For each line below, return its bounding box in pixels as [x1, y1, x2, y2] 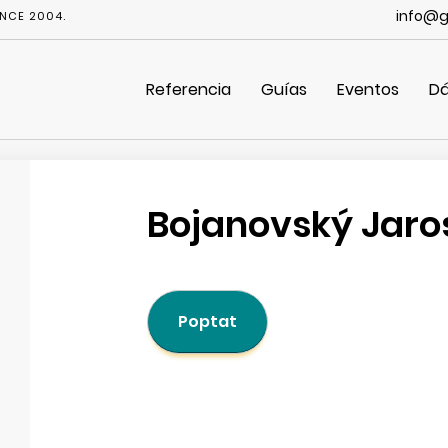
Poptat [177, 310, 237, 333]
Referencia [146, 78, 231, 101]
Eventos [337, 78, 399, 101]
